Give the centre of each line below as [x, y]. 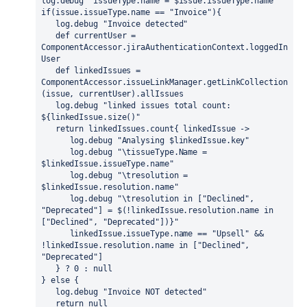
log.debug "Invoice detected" [122, 24]
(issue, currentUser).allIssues [112, 94]
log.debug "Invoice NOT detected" [131, 292]
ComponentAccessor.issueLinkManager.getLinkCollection [164, 82]
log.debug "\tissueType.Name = [56, 152]
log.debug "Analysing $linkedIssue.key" [160, 140]
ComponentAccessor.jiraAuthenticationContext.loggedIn [164, 47]
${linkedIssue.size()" [91, 117]
